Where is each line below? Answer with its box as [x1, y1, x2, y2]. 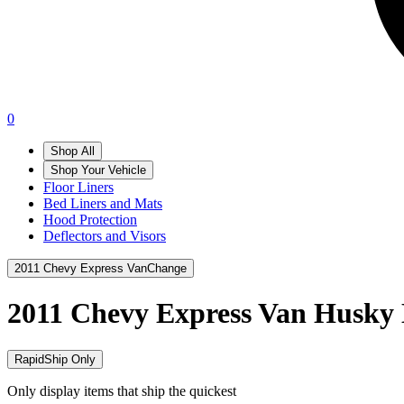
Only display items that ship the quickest [7, 382, 236, 399]
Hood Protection [43, 212, 137, 227]
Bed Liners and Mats [43, 196, 162, 211]
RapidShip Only [14, 352, 96, 366]
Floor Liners [43, 179, 114, 195]
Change [147, 262, 187, 275]
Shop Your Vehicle [50, 163, 146, 177]
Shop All [50, 144, 95, 158]
